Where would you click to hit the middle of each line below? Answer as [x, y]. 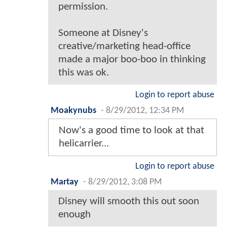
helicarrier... [84, 144]
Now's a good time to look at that [131, 131]
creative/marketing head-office [124, 47]
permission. [83, 7]
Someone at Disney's [103, 33]
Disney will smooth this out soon [129, 202]
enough [74, 215]
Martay [65, 182]
